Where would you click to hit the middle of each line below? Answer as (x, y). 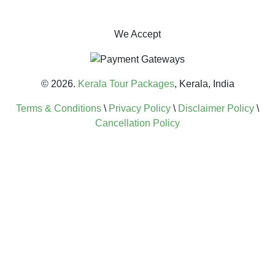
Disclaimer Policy (216, 108)
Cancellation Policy (137, 123)
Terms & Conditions (59, 108)
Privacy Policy (140, 108)
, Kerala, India (204, 83)
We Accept (137, 34)
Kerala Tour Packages (126, 83)
